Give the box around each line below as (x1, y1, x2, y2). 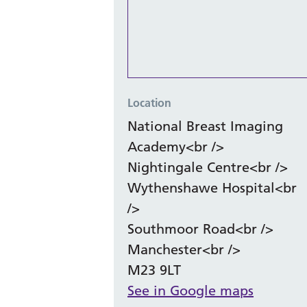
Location (127, 95, 171, 110)
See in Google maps (127, 282, 254, 299)
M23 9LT (127, 261, 181, 278)
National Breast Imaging (127, 117, 283, 134)
